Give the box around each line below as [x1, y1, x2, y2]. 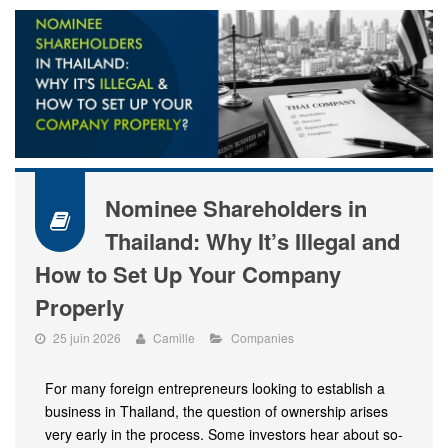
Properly [35, 291, 124, 323]
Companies [231, 329, 294, 346]
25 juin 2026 [53, 329, 121, 346]
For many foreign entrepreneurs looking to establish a [45, 378, 385, 398]
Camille [153, 329, 195, 346]
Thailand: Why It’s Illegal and [105, 225, 400, 257]
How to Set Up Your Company [35, 258, 341, 290]
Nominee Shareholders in [105, 192, 367, 224]
